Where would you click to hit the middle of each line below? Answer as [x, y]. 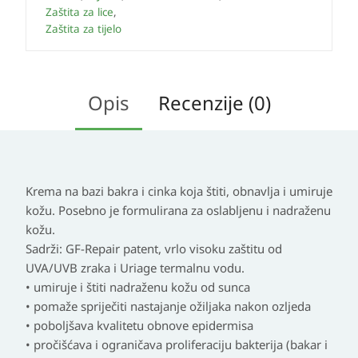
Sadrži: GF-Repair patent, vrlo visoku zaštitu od [154, 249]
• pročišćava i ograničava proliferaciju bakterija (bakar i [177, 345]
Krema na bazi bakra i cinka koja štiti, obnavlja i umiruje [179, 191]
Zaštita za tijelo [84, 29]
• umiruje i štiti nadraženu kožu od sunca [138, 287]
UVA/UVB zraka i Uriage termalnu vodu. [135, 268]
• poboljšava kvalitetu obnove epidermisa [139, 326]
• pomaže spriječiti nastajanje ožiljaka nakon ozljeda [168, 306]
